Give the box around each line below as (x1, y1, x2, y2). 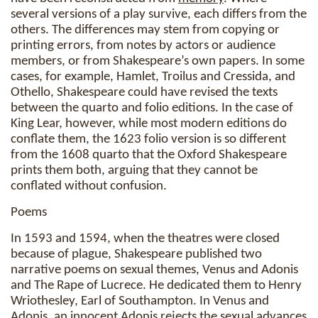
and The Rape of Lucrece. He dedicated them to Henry (11, 279, 302, 292)
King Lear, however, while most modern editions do (11, 117, 287, 131)
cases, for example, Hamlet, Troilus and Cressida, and (11, 70, 295, 84)
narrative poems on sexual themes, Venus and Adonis (11, 263, 298, 277)
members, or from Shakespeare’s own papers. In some (11, 55, 305, 68)
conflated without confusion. (11, 180, 167, 193)
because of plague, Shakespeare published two (11, 248, 262, 261)
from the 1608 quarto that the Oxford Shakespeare (11, 148, 287, 162)
